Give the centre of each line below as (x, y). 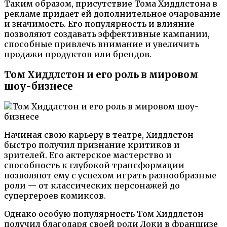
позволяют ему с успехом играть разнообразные (110, 176)
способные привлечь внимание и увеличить (102, 44)
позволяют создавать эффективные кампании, (107, 34)
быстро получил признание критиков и (92, 145)
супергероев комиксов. (55, 196)
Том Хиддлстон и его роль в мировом (101, 74)
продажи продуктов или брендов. (78, 54)
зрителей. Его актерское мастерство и (88, 155)
